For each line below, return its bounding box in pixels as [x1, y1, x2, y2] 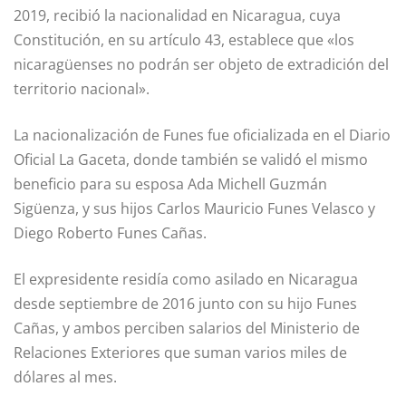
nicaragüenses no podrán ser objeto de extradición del [14, 54, 389, 75]
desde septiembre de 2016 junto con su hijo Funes [14, 294, 357, 314]
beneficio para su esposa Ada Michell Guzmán [14, 174, 327, 195]
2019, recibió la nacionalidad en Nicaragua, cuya [14, 5, 341, 26]
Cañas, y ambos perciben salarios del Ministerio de [14, 318, 360, 339]
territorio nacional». [14, 79, 150, 100]
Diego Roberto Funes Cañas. [14, 223, 207, 244]
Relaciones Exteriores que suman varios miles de [14, 343, 347, 363]
